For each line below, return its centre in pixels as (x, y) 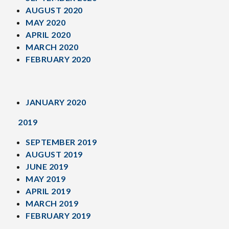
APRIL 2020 (48, 35)
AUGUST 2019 (54, 154)
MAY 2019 (45, 179)
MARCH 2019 (52, 203)
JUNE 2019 (47, 166)
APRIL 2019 (48, 191)
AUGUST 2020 (54, 10)
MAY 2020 (45, 22)
